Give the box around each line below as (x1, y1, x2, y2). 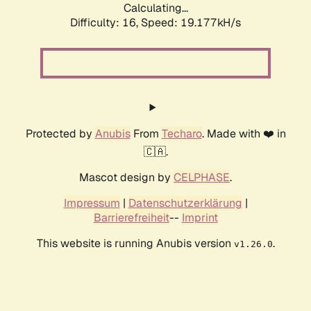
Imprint (181, 210, 218, 226)
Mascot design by (79, 170, 174, 185)
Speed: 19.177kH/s (141, 15, 241, 31)
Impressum (63, 196, 120, 211)
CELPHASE (174, 170, 230, 185)
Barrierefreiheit (93, 210, 169, 226)
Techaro (161, 126, 202, 142)
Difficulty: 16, (70, 15, 141, 31)
